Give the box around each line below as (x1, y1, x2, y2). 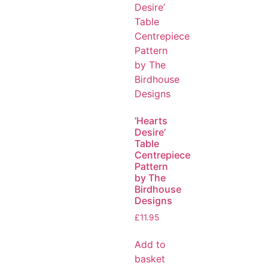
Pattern (134, 160, 168, 173)
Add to (134, 238, 166, 251)
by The (134, 172, 166, 184)
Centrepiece (134, 149, 190, 162)
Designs (134, 195, 172, 207)
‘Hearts (134, 115, 168, 127)
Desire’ (134, 126, 166, 139)
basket (134, 253, 165, 265)
